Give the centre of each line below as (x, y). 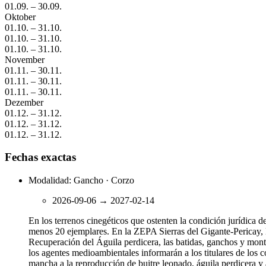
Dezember (24, 102)
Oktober (20, 17)
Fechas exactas (40, 157)
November (25, 59)
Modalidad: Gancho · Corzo (81, 180)
